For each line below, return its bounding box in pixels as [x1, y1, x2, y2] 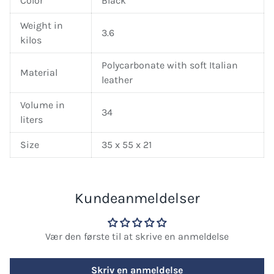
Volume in [20, 99, 65, 111]
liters [20, 114, 43, 126]
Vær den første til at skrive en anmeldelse [45, 231, 229, 243]
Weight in [20, 20, 63, 32]
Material [20, 67, 57, 79]
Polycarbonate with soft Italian [102, 59, 238, 72]
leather [102, 74, 133, 86]
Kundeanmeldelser [74, 190, 200, 207]
